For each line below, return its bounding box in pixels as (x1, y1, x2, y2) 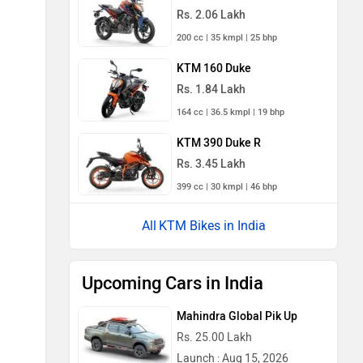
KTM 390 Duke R (177, 135, 261, 150)
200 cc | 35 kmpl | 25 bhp (177, 32, 277, 44)
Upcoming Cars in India (82, 272, 263, 295)
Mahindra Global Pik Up (177, 310, 297, 324)
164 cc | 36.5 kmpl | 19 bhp (177, 106, 284, 117)
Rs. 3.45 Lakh (177, 156, 246, 171)
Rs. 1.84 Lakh (177, 82, 246, 96)
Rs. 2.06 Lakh (177, 8, 246, 23)
